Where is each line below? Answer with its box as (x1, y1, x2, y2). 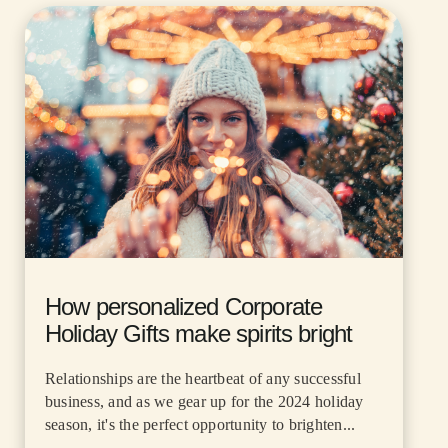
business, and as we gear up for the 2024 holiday (45, 392, 364, 410)
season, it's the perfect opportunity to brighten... (45, 415, 356, 433)
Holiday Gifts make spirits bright (45, 319, 353, 347)
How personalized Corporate (45, 292, 323, 320)
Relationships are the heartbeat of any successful (45, 369, 361, 387)
